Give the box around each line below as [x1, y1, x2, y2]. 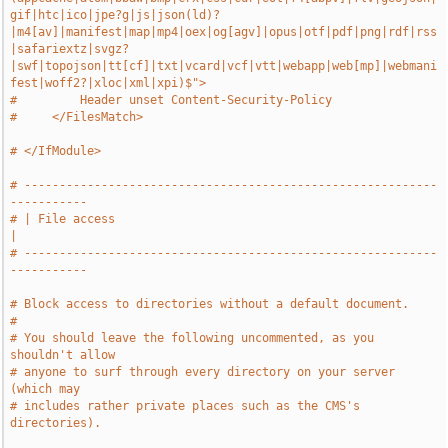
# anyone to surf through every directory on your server [10, 365, 396, 379]
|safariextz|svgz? [10, 42, 130, 56]
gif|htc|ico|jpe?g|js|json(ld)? [10, 8, 221, 22]
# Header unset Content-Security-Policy [10, 93, 333, 107]
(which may [10, 382, 81, 396]
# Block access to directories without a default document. [10, 297, 410, 311]
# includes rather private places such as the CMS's [10, 399, 361, 413]
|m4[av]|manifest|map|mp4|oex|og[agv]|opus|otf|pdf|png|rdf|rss [10, 25, 438, 39]
